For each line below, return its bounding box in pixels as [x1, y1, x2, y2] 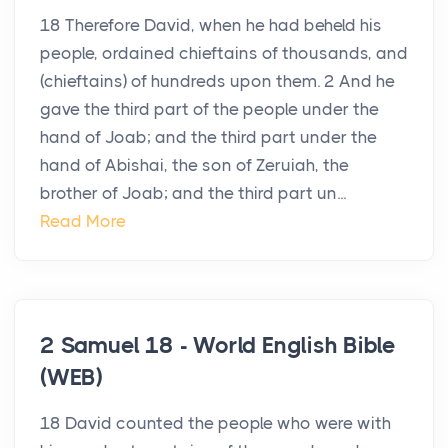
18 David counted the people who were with [40, 413, 391, 434]
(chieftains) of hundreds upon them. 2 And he [40, 71, 395, 92]
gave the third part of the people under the [40, 99, 379, 120]
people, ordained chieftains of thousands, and [40, 43, 408, 64]
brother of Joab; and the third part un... [40, 183, 346, 204]
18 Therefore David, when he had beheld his [40, 15, 382, 36]
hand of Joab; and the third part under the [40, 127, 377, 148]
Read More [40, 211, 126, 232]
